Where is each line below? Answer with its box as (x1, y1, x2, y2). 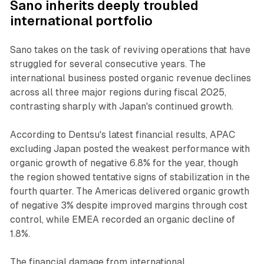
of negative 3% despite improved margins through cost (9, 199, 247, 211)
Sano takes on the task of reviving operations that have (9, 44, 250, 55)
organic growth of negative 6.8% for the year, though (9, 157, 238, 169)
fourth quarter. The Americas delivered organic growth (9, 185, 249, 197)
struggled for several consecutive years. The (9, 58, 206, 70)
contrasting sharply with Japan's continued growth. (9, 100, 233, 112)
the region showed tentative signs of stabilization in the (9, 171, 250, 183)
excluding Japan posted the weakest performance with (9, 143, 250, 154)
